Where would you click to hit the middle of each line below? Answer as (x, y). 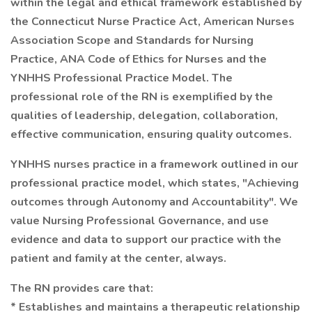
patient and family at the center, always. (118, 258)
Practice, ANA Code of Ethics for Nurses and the (139, 59)
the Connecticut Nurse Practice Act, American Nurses (153, 22)
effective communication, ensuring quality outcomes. (151, 134)
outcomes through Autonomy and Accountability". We (154, 202)
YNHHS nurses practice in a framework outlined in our (154, 164)
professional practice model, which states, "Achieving (155, 183)
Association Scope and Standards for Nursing (132, 40)
